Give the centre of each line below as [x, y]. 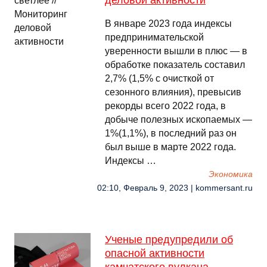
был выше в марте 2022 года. [170, 147]
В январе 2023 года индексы [168, 24]
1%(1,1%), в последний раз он [171, 133]
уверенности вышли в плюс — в [176, 51]
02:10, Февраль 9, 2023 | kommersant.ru [175, 188]
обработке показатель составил [175, 65]
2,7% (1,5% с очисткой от [159, 78]
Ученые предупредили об [169, 240]
